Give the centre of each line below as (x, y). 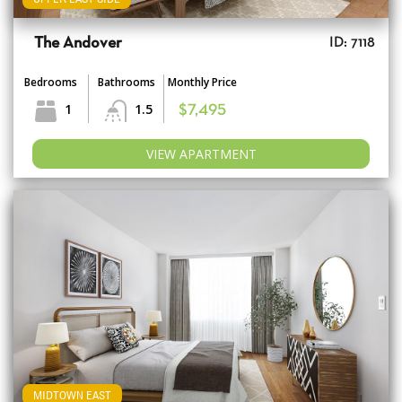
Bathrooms (126, 83)
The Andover (78, 44)
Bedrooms (51, 83)
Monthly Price (202, 83)
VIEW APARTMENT (201, 154)
